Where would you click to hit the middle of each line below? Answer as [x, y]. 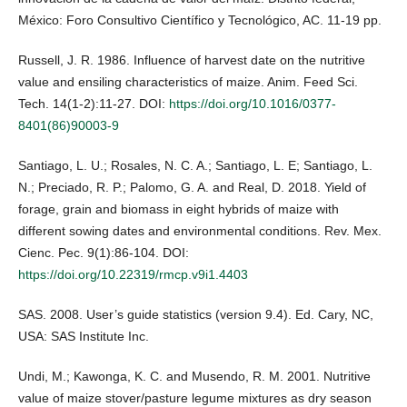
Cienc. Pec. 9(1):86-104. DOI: [104, 253]
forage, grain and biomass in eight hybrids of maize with [179, 209]
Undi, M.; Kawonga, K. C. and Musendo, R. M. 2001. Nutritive [194, 377]
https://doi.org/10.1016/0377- [253, 104]
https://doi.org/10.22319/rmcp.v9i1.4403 [133, 275]
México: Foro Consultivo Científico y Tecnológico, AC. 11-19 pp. [200, 20]
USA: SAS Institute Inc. [84, 337]
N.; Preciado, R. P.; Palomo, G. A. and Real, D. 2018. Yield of [192, 188]
